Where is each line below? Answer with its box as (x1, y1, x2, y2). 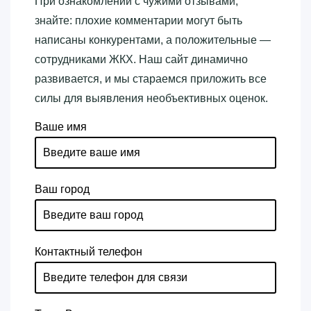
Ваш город (35, 183, 90, 195)
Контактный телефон (35, 245, 142, 258)
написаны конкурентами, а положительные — (35, 33, 271, 46)
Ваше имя (35, 120, 87, 133)
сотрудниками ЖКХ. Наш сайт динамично (35, 53, 248, 65)
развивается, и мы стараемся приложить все (35, 72, 267, 85)
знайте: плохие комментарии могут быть (35, 14, 242, 26)
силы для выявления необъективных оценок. (35, 92, 268, 104)
